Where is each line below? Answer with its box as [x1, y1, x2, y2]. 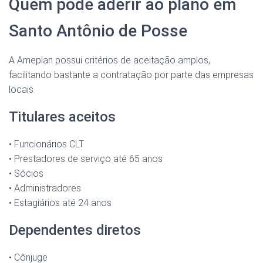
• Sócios [9, 168, 43, 180]
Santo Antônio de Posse [9, 21, 187, 41]
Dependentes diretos [9, 222, 141, 239]
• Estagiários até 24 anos [9, 197, 112, 209]
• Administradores [9, 183, 81, 194]
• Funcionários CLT [9, 139, 84, 150]
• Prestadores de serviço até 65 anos [9, 153, 163, 165]
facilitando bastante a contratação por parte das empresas [9, 69, 254, 81]
